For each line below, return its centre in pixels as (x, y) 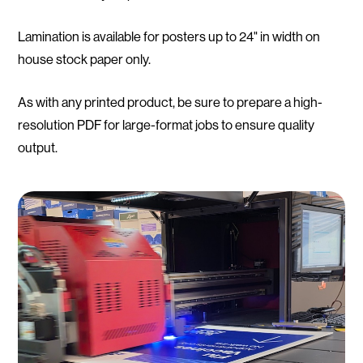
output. (38, 147)
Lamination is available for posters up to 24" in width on (169, 36)
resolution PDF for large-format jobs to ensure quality (167, 125)
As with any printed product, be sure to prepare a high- (171, 102)
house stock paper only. (85, 59)
